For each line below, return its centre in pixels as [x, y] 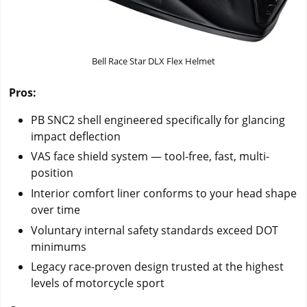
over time [56, 209]
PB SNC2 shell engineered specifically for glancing [158, 120]
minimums [59, 246]
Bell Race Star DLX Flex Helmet [153, 61]
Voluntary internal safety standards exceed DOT [155, 230]
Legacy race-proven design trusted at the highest [157, 267]
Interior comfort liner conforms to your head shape [164, 193]
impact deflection [76, 136]
